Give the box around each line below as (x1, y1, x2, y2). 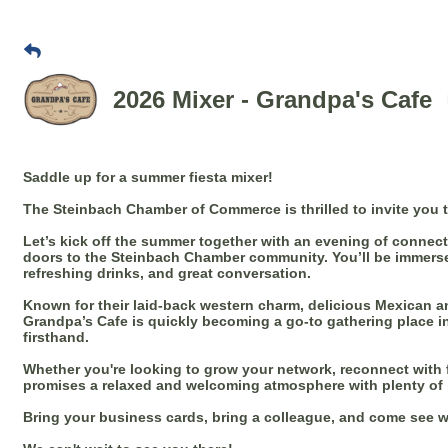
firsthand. (23, 329, 89, 346)
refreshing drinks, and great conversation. (23, 265, 311, 282)
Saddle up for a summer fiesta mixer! (23, 169, 273, 186)
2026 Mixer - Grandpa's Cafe (113, 85, 432, 113)
